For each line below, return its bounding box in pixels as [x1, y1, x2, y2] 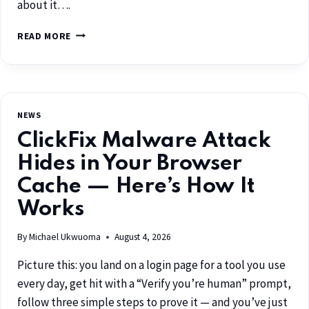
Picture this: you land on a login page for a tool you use [17, 257, 286, 273]
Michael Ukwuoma [29, 231, 101, 243]
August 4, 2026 [114, 231, 172, 243]
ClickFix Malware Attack [17, 130, 271, 152]
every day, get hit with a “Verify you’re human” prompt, [17, 276, 291, 292]
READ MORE [17, 30, 72, 42]
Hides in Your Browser [17, 152, 243, 175]
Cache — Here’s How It [17, 175, 256, 197]
